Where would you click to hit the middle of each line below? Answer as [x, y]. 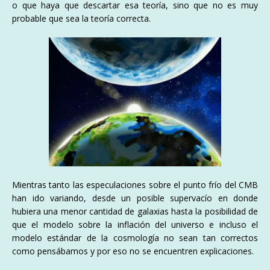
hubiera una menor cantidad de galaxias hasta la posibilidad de [135, 211]
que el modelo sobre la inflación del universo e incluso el [135, 224]
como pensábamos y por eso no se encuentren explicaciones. [133, 251]
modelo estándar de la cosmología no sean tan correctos [135, 237]
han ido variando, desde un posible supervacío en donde [135, 198]
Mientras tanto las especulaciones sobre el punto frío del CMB [135, 184]
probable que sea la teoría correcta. [81, 18]
